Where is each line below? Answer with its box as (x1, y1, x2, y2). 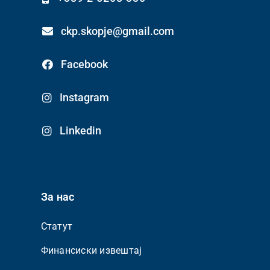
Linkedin (59, 124, 101, 137)
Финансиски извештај (40, 245, 142, 257)
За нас (40, 190, 75, 204)
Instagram (59, 91, 109, 104)
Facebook (60, 58, 108, 71)
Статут (40, 221, 73, 233)
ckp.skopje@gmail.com (60, 25, 174, 38)
